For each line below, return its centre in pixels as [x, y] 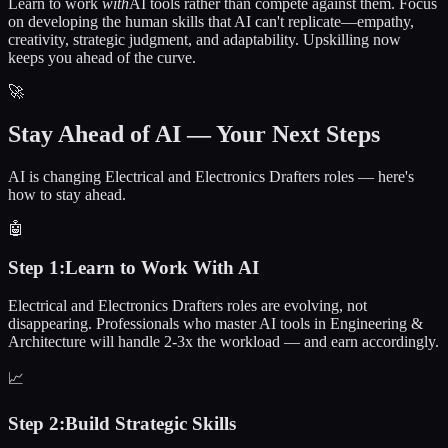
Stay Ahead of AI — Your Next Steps [194, 134]
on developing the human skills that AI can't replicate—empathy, [211, 22]
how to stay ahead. [67, 194]
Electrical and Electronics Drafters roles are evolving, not [187, 306]
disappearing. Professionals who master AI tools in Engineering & [215, 324]
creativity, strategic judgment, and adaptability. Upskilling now [204, 40]
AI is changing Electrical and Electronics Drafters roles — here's [211, 176]
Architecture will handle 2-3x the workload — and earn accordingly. [223, 342]
